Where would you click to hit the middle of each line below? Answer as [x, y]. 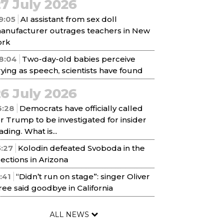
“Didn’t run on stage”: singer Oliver [83, 176]
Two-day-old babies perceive [79, 59]
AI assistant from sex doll [69, 19]
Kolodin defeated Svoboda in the [81, 148]
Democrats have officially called [81, 108]
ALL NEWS [70, 215]
